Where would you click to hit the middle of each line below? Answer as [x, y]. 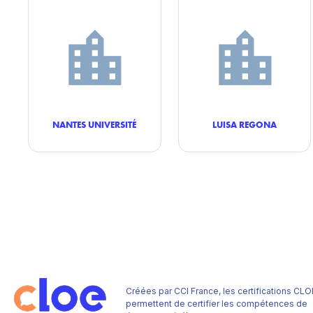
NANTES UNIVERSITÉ [95, 124]
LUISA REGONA [244, 124]
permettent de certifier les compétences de [217, 304]
